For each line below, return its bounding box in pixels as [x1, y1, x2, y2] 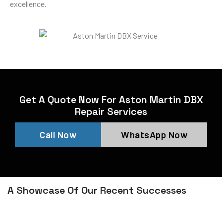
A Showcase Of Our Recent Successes [7, 183, 186, 197]
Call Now [40, 128, 76, 140]
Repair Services [75, 105, 147, 118]
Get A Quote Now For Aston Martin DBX [19, 93, 203, 106]
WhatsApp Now [121, 128, 187, 140]
